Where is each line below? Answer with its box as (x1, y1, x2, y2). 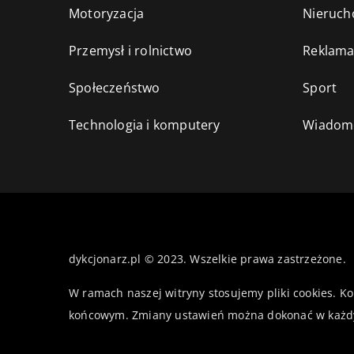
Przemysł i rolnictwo (69, 41, 192, 59)
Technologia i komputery (69, 115, 220, 134)
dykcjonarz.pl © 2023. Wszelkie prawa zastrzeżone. (69, 250, 346, 266)
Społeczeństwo (69, 78, 160, 96)
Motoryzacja (69, 4, 145, 22)
